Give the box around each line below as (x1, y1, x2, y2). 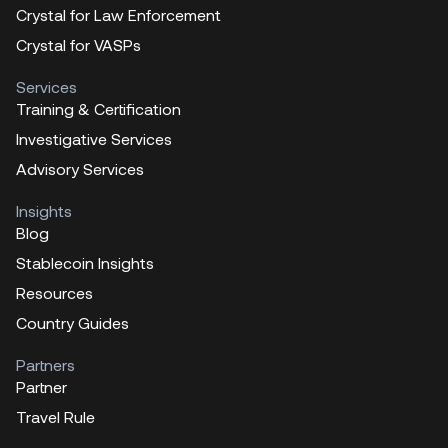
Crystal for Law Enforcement (16, 5, 221, 25)
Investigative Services (16, 129, 172, 149)
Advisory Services (16, 159, 144, 179)
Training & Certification (16, 99, 181, 119)
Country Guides (16, 313, 129, 333)
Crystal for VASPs (16, 35, 141, 55)
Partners (16, 355, 75, 375)
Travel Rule (16, 407, 95, 427)
